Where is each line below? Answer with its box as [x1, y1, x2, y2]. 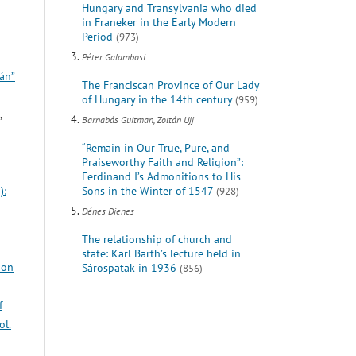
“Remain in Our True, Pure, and [81, 141, 230, 156]
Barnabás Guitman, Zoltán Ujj [81, 114, 194, 126]
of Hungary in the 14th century [81, 92, 232, 107]
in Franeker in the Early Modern [81, 15, 236, 30]
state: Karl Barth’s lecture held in [81, 246, 241, 261]
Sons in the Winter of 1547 [81, 184, 213, 199]
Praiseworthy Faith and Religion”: [81, 155, 243, 170]
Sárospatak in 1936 [81, 261, 176, 276]
